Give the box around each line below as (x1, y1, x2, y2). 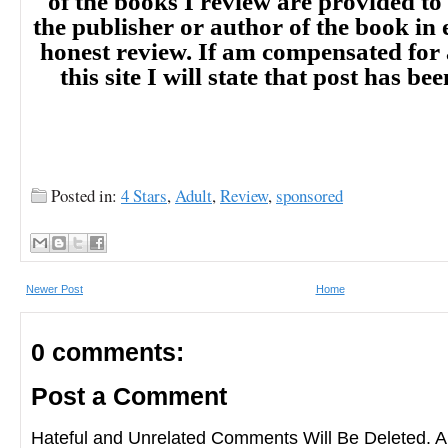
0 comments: (31, 339, 184, 366)
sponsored (276, 184, 343, 207)
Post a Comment (31, 383, 227, 410)
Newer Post (26, 283, 83, 295)
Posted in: (51, 184, 121, 207)
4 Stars (121, 184, 167, 207)
